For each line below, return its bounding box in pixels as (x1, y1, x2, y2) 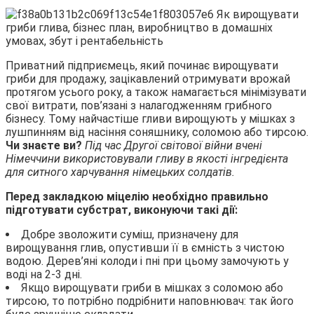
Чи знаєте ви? (6, 138, 85, 152)
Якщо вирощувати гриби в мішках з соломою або (21, 280, 283, 294)
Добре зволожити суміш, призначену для (21, 227, 238, 241)
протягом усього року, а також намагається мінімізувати (6, 85, 306, 99)
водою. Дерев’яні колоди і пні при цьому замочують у (6, 254, 289, 268)
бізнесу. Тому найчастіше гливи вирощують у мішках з (6, 111, 295, 125)
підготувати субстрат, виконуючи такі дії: (6, 203, 238, 217)
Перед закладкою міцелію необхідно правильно (6, 189, 268, 203)
